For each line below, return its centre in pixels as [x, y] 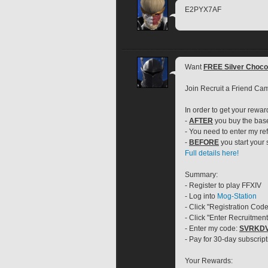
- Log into [201, 197]
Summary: [201, 175]
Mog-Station [237, 197]
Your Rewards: [209, 261]
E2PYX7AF [203, 9]
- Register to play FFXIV [223, 186]
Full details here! [212, 153]
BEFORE [204, 143]
